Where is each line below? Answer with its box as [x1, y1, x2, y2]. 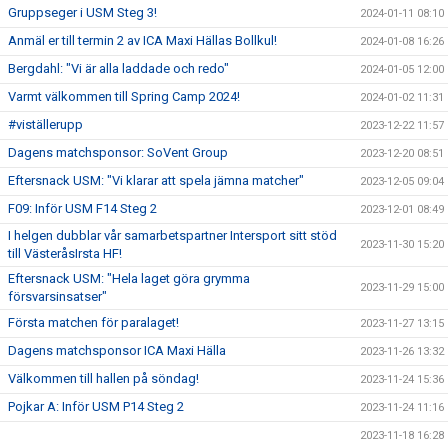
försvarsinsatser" [8, 289, 107, 304]
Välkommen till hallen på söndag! [8, 371, 199, 386]
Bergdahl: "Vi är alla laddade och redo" [8, 61, 229, 76]
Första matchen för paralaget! [8, 315, 179, 330]
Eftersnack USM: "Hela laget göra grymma [8, 271, 250, 286]
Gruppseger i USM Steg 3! [8, 5, 157, 20]
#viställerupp [8, 117, 83, 132]
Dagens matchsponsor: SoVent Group [8, 145, 228, 160]
